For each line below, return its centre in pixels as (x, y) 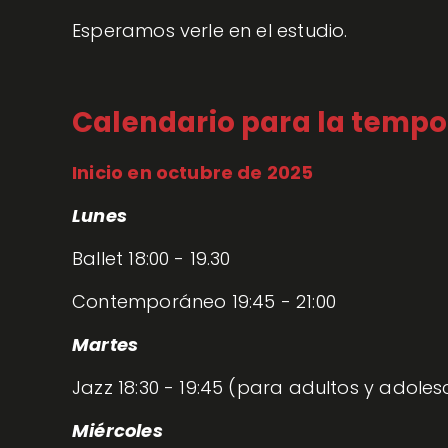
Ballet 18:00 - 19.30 (151, 259)
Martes (105, 345)
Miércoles (117, 431)
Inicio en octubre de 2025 (193, 173)
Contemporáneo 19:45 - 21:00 (204, 302)
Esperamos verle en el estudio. (210, 31)
